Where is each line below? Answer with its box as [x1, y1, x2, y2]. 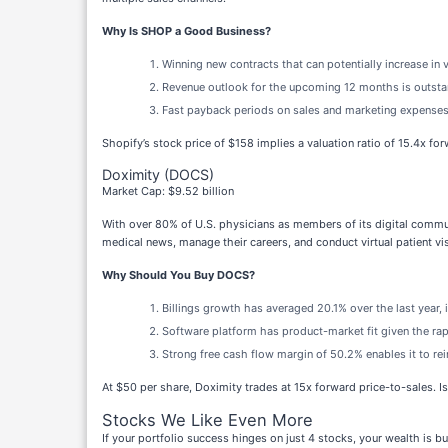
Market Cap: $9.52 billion [102, 184, 234, 198]
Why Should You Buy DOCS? [102, 268, 255, 282]
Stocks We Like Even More [102, 410, 313, 430]
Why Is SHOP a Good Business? [102, 24, 271, 38]
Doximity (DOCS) [102, 166, 214, 183]
